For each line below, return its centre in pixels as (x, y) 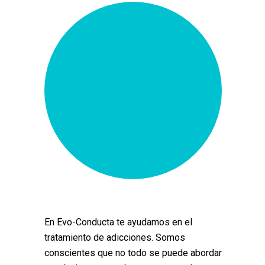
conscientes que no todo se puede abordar (133, 253)
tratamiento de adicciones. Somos (115, 237)
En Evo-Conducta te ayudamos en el (118, 222)
